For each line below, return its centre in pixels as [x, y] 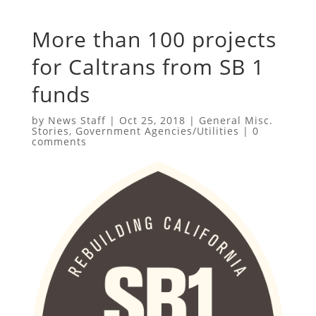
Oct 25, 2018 [152, 120]
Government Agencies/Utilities [157, 130]
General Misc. [236, 120]
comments [59, 141]
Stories [50, 130]
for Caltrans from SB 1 [148, 66]
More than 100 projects [154, 39]
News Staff [77, 120]
